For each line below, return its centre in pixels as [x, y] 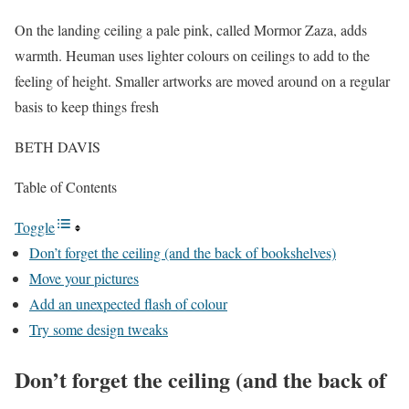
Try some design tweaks [99, 329]
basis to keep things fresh [87, 106]
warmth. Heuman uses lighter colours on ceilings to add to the [192, 55]
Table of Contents [66, 186]
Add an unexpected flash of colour [128, 303]
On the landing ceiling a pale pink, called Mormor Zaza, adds [191, 29]
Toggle [35, 226]
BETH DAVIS [58, 146]
